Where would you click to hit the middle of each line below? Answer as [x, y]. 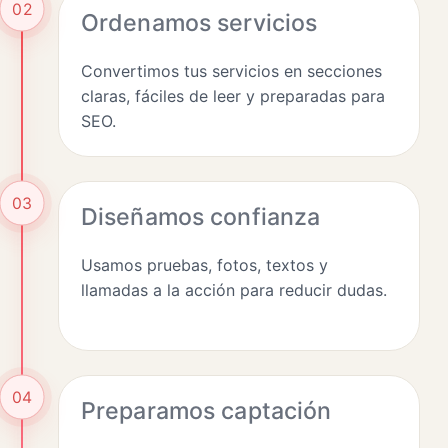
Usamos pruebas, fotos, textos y [204, 264]
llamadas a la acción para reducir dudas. [234, 289]
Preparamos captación [206, 410]
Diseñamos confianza [201, 216]
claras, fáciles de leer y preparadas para [233, 95]
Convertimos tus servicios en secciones [231, 70]
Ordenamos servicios [199, 22]
